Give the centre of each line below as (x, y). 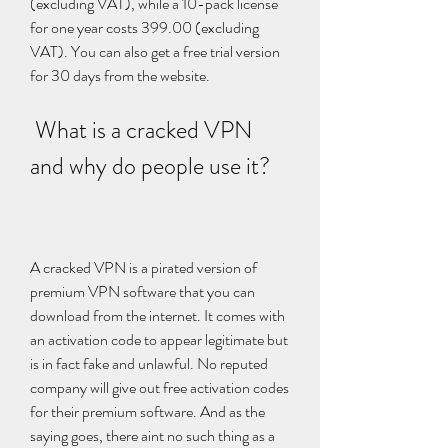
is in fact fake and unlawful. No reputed (149, 363)
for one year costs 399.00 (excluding (144, 27)
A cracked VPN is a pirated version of (143, 267)
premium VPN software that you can (142, 291)
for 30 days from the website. (120, 75)
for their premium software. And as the (147, 411)
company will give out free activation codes (159, 387)
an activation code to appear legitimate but (159, 339)
